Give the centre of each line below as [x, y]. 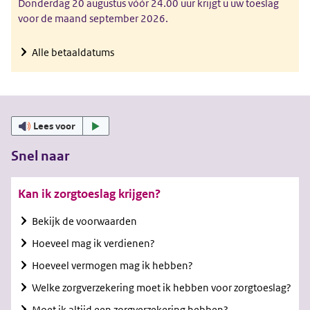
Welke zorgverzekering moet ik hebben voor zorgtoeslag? [162, 288]
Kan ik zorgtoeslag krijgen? [89, 194]
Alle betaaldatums [73, 53]
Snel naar [40, 156]
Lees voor [55, 126]
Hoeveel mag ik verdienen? [93, 244]
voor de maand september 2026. [93, 19]
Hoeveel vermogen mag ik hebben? [112, 266]
